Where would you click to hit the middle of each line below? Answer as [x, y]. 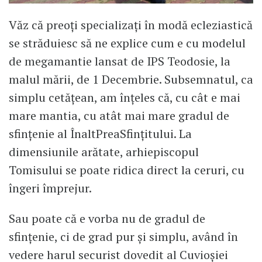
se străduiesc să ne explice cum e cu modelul [127, 43]
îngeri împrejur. [50, 188]
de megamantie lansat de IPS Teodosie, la [120, 61]
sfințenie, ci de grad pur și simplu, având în [123, 236]
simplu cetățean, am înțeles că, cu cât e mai [125, 97]
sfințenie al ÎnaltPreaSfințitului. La [100, 133]
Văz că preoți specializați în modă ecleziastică [131, 25]
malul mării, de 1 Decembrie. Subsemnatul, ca [131, 79]
